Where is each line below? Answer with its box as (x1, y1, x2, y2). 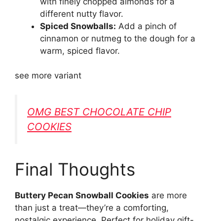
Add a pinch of (116, 21, 177, 31)
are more (149, 190, 187, 201)
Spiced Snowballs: (40, 21, 116, 31)
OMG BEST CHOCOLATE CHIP (27, 105, 171, 118)
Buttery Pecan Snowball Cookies (15, 190, 149, 201)
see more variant (15, 71, 81, 81)
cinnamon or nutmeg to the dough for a (40, 33, 195, 43)
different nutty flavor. (40, 8, 123, 19)
